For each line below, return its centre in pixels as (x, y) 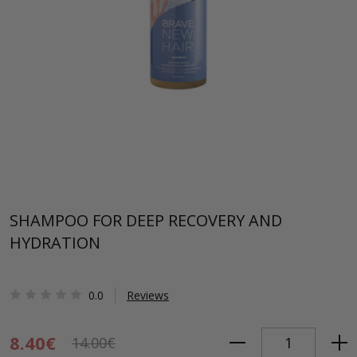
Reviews (148, 295)
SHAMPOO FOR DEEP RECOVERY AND (146, 220)
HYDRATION (55, 243)
